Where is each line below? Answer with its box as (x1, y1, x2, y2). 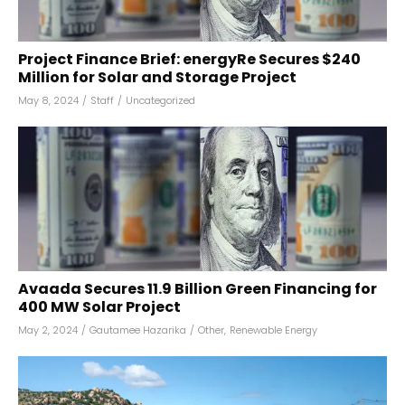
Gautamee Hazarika (89, 323, 186, 337)
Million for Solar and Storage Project (18, 67, 297, 88)
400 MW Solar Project (18, 297, 181, 317)
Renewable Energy (230, 323, 317, 337)
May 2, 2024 (18, 323, 78, 337)
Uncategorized (126, 93, 195, 108)
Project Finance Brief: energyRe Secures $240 (18, 49, 361, 70)
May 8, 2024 (18, 93, 79, 108)
